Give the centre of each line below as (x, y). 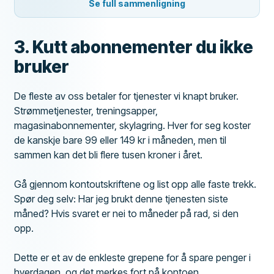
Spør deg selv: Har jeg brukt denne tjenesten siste (121, 198)
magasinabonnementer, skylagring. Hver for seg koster (133, 125)
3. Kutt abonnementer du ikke (134, 47)
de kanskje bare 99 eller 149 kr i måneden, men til (120, 140)
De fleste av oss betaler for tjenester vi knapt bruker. (127, 96)
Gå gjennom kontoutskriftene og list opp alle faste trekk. (135, 184)
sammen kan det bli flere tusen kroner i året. (109, 154)
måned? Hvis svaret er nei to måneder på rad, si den (127, 213)
